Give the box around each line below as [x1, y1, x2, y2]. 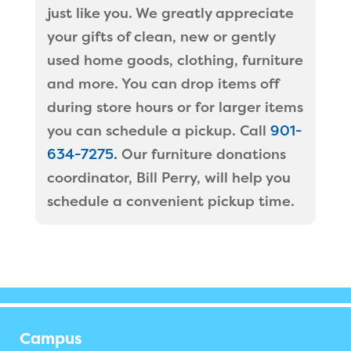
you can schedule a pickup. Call [46, 123, 270, 139]
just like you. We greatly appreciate [46, 5, 294, 21]
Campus [20, 330, 82, 347]
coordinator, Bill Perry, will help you [46, 170, 291, 186]
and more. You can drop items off [46, 76, 279, 92]
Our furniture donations [117, 147, 286, 162]
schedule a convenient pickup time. [46, 194, 295, 209]
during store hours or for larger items [46, 100, 303, 115]
